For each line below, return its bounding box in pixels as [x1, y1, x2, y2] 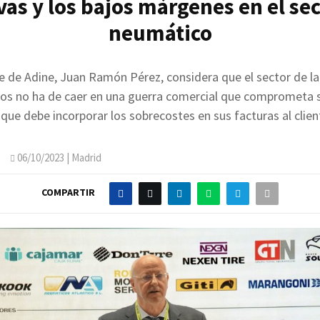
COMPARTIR [41, 186, 95, 199]
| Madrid [64, 150, 101, 164]
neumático [108, 18, 212, 46]
